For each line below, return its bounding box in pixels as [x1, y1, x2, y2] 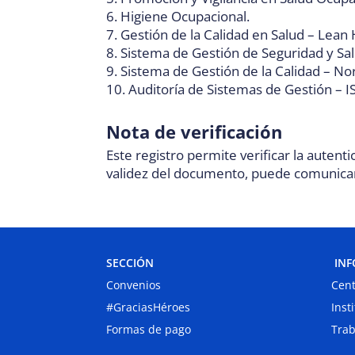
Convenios [106, 277, 162, 293]
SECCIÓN [106, 255, 155, 271]
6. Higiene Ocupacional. [106, 6, 250, 25]
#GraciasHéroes [106, 300, 191, 315]
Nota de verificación [106, 120, 283, 144]
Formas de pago [106, 322, 192, 338]
